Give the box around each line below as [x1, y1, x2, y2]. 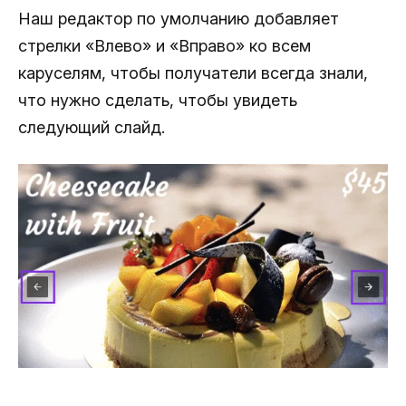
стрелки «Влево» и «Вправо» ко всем [18, 36, 311, 56]
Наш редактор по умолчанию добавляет [18, 9, 339, 29]
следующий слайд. [18, 118, 165, 138]
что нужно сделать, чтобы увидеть [18, 91, 297, 111]
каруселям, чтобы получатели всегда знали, [18, 63, 368, 83]
